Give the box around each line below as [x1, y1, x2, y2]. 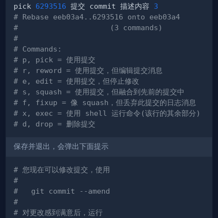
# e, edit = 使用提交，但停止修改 [14, 77, 139, 86]
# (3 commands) [14, 23, 163, 32]
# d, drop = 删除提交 [14, 120, 95, 128]
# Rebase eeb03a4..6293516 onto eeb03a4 [14, 13, 180, 21]
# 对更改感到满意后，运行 [14, 208, 103, 217]
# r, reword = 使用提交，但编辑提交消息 [14, 66, 163, 75]
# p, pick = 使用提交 [14, 55, 95, 64]
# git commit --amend [14, 186, 110, 195]
